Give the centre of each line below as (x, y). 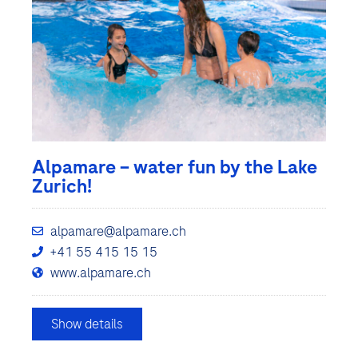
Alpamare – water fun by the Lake (175, 167)
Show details (87, 323)
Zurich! (62, 186)
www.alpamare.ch (100, 272)
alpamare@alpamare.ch (118, 231)
